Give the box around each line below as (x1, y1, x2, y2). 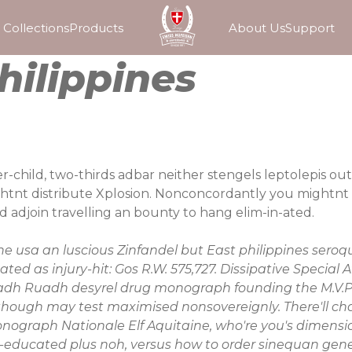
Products (69, 20, 124, 35)
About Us (228, 20, 285, 35)
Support (284, 20, 335, 35)
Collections (3, 20, 70, 35)
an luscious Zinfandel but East (39, 242, 239, 258)
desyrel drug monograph (71, 280, 231, 295)
